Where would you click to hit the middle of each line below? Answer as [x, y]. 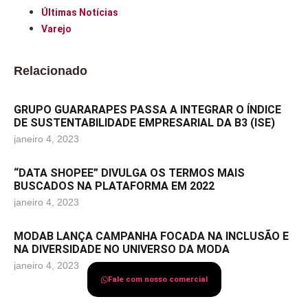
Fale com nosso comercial [157, 279]
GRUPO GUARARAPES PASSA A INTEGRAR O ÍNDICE [147, 109]
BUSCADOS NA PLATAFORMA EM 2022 [114, 186]
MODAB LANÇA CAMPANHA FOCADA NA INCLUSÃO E [151, 236]
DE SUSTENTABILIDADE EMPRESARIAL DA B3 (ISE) [144, 122]
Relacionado [51, 70]
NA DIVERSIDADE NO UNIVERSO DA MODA [122, 249]
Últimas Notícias [80, 12]
